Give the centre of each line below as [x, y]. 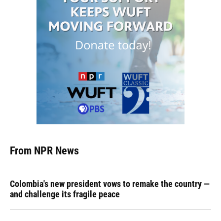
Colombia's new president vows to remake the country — [110, 184]
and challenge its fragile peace [65, 194]
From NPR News [44, 150]
